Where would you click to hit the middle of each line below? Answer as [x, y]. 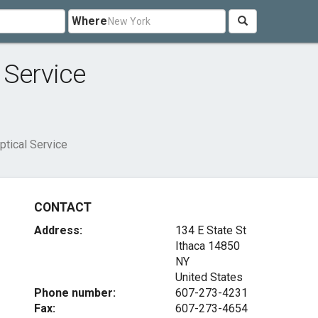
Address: [59, 230]
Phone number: [75, 293]
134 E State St [210, 230]
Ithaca [190, 246]
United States [209, 277]
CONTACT [63, 207]
